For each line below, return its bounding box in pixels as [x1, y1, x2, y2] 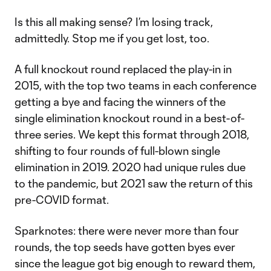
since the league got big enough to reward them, [15, 256, 255, 270]
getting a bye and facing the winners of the [15, 95, 226, 108]
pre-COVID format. [15, 193, 109, 206]
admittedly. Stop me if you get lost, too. [15, 31, 209, 45]
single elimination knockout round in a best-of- [15, 111, 244, 125]
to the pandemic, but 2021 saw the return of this [15, 177, 253, 190]
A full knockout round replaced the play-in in [15, 62, 232, 76]
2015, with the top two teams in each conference [15, 79, 256, 92]
